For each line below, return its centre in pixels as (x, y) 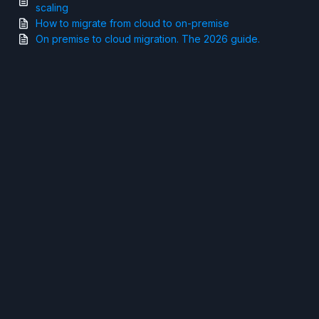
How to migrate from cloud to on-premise (132, 23)
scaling (52, 8)
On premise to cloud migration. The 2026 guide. (148, 39)
